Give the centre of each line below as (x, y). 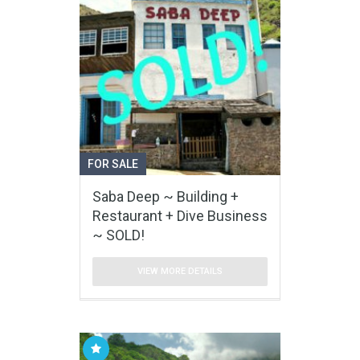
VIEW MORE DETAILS (180, 271)
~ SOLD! (119, 235)
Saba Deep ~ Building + (166, 196)
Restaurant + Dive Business (180, 215)
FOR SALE (113, 164)
